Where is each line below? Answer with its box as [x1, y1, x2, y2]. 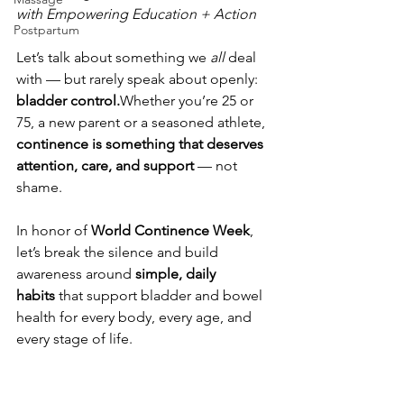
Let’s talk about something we [16, 49, 210, 66]
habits [16, 287, 55, 304]
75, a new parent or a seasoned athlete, [16, 114, 269, 131]
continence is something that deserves [16, 135, 267, 152]
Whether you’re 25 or [120, 92, 257, 109]
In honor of [16, 222, 91, 239]
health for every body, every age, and [16, 308, 255, 326]
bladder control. [16, 92, 120, 109]
